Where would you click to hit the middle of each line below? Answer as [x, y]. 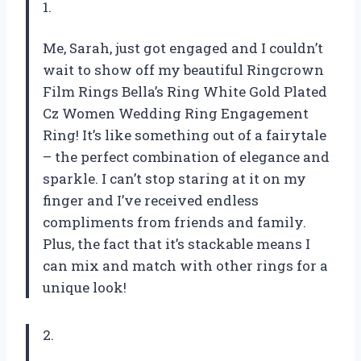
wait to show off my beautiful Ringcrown [183, 70]
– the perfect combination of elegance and [186, 157]
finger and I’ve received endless [151, 201]
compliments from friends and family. [174, 222]
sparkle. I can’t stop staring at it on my [174, 179]
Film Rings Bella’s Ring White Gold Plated [185, 92]
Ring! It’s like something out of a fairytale [185, 135]
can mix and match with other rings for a [185, 266]
